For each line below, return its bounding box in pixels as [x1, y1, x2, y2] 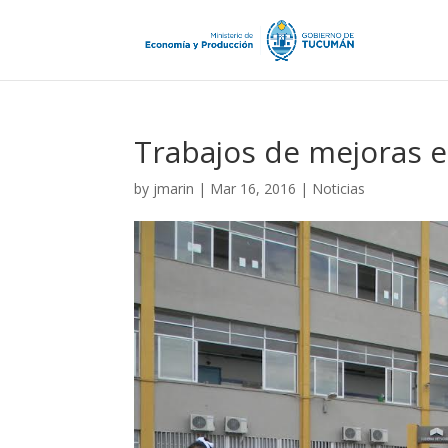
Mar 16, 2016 [210, 179, 297, 198]
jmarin [153, 179, 195, 198]
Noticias [312, 179, 366, 198]
